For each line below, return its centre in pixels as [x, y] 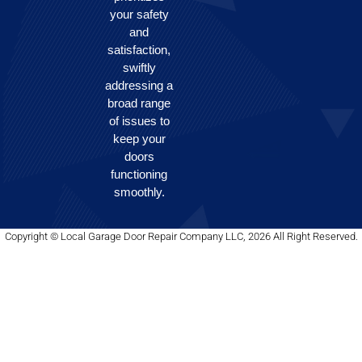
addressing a [139, 85]
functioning [139, 174]
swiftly [139, 67]
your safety [139, 14]
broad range [139, 103]
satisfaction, [139, 49]
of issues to [139, 120]
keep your [139, 138]
